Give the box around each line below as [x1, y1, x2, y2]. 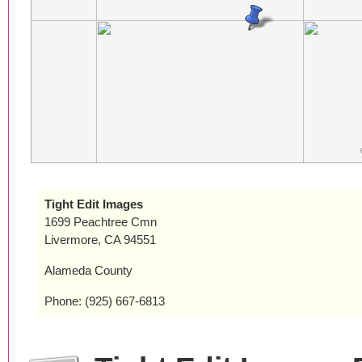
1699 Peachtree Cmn [44, 215, 157, 229]
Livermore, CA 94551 [44, 233, 156, 246]
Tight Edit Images [44, 197, 143, 211]
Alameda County [44, 263, 133, 277]
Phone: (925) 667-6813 [44, 294, 165, 308]
